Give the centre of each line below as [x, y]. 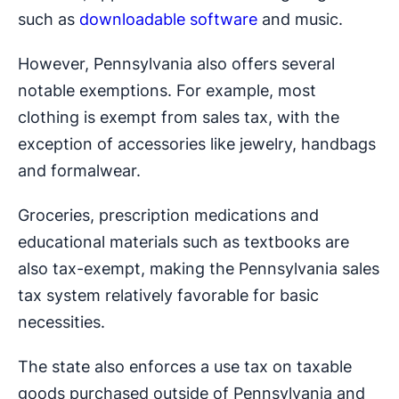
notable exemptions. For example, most [167, 91]
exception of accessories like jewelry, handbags [197, 144]
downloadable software [168, 20]
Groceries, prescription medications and [168, 216]
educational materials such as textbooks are [183, 242]
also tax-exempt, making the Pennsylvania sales [199, 269]
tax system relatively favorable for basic [168, 296]
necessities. [61, 322]
